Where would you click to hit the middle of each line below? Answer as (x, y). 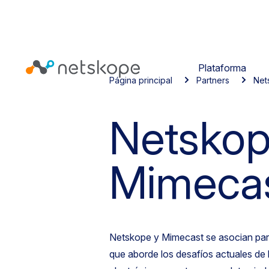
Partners (213, 80)
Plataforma (222, 68)
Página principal (141, 80)
